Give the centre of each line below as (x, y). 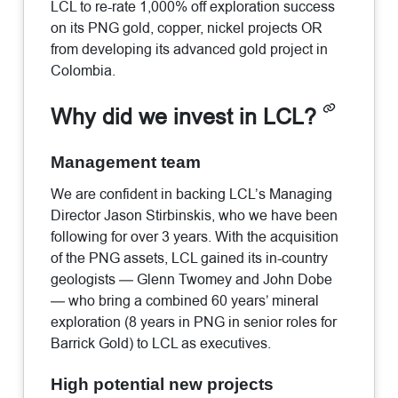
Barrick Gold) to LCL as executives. (161, 344)
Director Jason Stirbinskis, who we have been (195, 216)
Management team (126, 163)
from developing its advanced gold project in (190, 50)
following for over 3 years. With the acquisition (195, 237)
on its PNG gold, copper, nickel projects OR (187, 28)
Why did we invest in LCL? (187, 117)
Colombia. (84, 71)
